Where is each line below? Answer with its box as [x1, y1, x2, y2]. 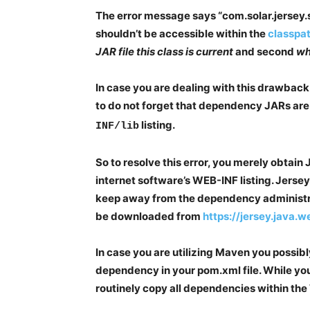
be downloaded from [95, 210, 203, 224]
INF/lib [95, 120, 139, 133]
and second [233, 45, 294, 59]
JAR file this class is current [95, 45, 233, 59]
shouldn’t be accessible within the [95, 27, 268, 41]
